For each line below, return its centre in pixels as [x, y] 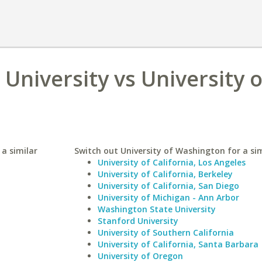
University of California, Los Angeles [171, 162]
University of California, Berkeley [165, 174]
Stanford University [138, 221]
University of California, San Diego [168, 186]
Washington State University [156, 209]
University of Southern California [166, 232]
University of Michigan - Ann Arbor [168, 197]
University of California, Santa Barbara [178, 244]
